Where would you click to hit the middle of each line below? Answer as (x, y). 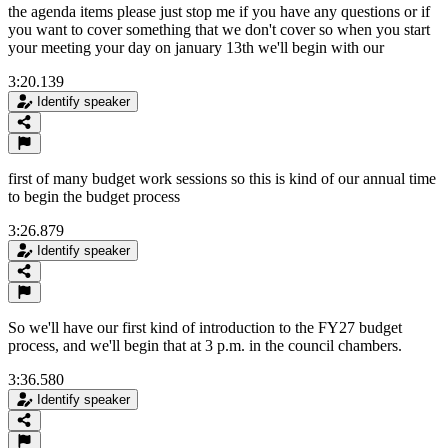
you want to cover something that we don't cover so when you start (219, 29)
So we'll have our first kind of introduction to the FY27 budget (205, 327)
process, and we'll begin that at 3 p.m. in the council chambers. (205, 345)
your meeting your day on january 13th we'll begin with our (196, 47)
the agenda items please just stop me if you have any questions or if (219, 11)
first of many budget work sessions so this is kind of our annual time (222, 178)
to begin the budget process (94, 196)
